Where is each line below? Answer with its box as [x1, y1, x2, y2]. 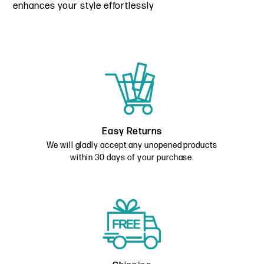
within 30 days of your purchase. [70, 152, 194, 163]
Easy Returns [101, 126, 163, 137]
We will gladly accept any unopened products [46, 140, 218, 150]
